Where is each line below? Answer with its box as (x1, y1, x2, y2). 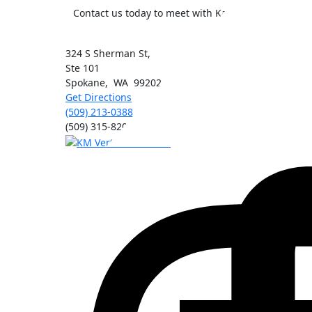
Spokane (65, 75, 105, 89)
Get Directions (65, 90, 132, 104)
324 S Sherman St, (65, 46, 150, 60)
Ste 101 (65, 61, 100, 75)
